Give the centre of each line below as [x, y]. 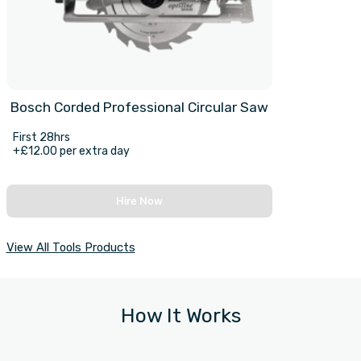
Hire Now [139, 201]
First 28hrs [41, 138]
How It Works [180, 316]
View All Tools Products [71, 248]
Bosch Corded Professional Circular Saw [139, 108]
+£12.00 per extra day [71, 151]
